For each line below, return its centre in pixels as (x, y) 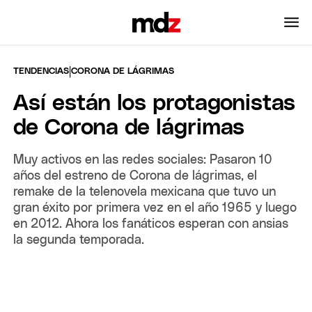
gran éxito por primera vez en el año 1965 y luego (155, 208)
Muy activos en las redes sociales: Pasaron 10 (143, 160)
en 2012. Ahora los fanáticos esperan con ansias (151, 224)
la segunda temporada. (79, 240)
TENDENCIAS (41, 71)
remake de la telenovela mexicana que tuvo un (145, 192)
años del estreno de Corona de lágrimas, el (135, 176)
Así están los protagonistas (155, 103)
